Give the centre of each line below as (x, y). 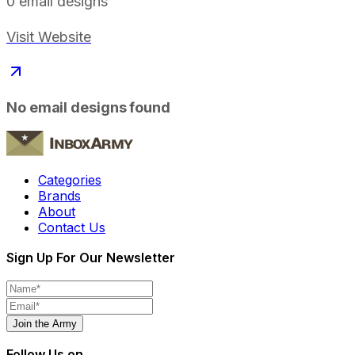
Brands (59, 195)
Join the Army (45, 323)
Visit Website (49, 36)
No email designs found (89, 107)
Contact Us (72, 227)
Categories (70, 179)
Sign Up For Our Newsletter (91, 257)
